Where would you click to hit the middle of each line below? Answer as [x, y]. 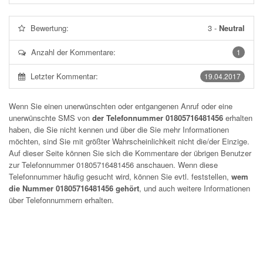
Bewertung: [50, 28]
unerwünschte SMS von [50, 118]
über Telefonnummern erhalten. [61, 200]
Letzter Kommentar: [64, 76]
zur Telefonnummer [43, 165]
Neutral [232, 28]
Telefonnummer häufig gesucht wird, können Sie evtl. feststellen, [120, 176]
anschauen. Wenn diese [176, 165]
